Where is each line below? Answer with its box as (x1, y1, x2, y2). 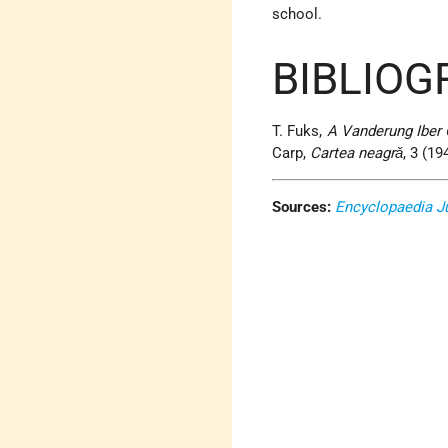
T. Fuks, (272, 122, 327, 141)
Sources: (272, 198, 332, 217)
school (272, 5, 319, 24)
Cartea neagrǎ (310, 144, 404, 163)
